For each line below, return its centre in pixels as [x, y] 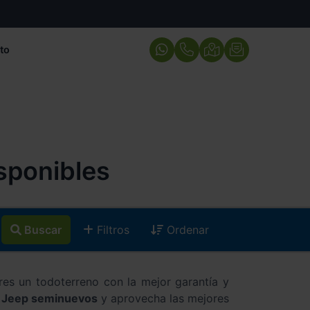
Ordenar [186, 230]
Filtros [111, 230]
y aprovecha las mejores [163, 299]
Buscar [43, 230]
